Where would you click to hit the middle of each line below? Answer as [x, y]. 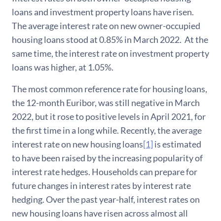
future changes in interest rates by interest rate [101, 185]
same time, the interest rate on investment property [110, 53]
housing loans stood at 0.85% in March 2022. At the [110, 39]
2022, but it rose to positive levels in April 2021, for [109, 116]
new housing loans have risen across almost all [100, 213]
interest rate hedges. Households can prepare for [105, 172]
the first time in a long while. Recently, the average [107, 130]
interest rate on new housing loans [77, 144]
